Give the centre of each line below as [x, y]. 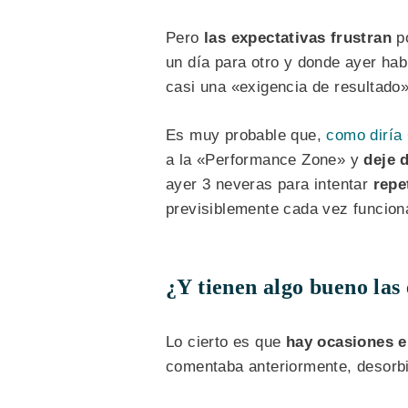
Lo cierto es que [226, 342]
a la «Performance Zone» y [265, 159]
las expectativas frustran [298, 38]
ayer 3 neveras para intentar [270, 184]
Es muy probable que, [246, 135]
